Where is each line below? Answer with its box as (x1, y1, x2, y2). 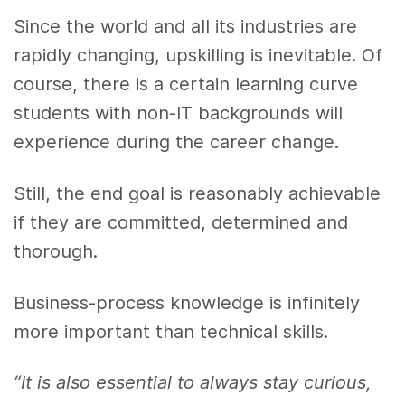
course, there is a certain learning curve (14, 72, 359, 95)
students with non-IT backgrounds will (14, 101, 344, 124)
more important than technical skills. (14, 320, 329, 343)
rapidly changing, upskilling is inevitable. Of (14, 43, 383, 66)
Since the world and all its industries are (14, 14, 358, 37)
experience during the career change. (14, 130, 340, 153)
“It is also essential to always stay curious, (14, 372, 372, 394)
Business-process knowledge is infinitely (14, 291, 361, 314)
